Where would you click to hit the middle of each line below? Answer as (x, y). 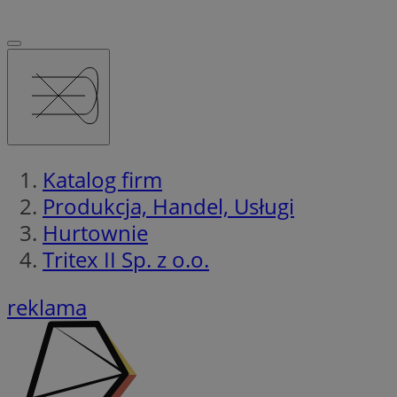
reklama (47, 307)
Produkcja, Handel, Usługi (168, 206)
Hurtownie (95, 232)
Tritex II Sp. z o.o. (126, 259)
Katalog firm (102, 179)
